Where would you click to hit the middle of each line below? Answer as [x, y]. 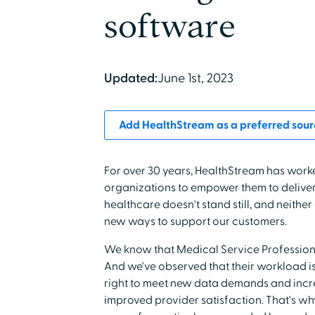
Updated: [130, 78]
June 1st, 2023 [195, 78]
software [169, 26]
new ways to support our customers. [195, 221]
